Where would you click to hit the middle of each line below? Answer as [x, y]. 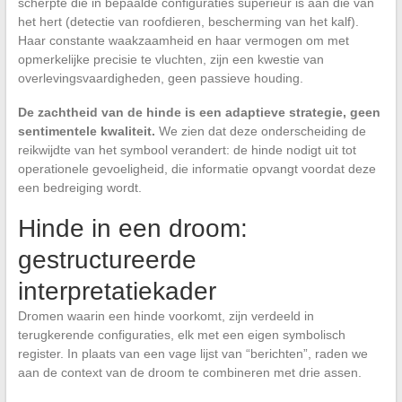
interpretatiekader [117, 292]
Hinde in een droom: [132, 229]
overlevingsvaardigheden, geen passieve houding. [160, 79]
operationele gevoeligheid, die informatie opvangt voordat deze [197, 169]
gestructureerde [107, 260]
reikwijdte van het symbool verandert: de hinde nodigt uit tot [187, 150]
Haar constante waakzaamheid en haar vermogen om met [183, 41]
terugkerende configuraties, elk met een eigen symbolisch [181, 335]
